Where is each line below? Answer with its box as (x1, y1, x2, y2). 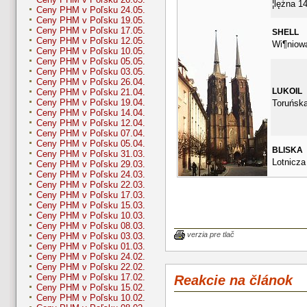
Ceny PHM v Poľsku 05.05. (36, 56, 145, 67)
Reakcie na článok (174, 272, 293, 288)
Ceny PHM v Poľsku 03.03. (36, 231, 145, 242)
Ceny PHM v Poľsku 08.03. (36, 221, 145, 232)
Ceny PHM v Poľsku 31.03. (36, 149, 145, 160)
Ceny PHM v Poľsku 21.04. (36, 87, 145, 98)
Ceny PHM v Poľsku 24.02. (36, 251, 145, 262)
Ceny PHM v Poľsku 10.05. (36, 46, 145, 57)
